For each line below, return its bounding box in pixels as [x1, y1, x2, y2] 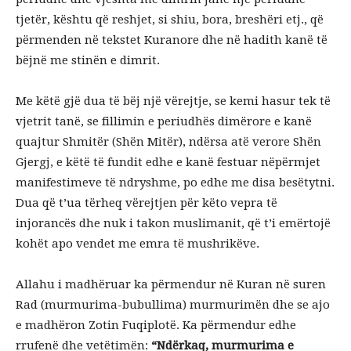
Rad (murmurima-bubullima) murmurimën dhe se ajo [16, 298, 330, 312]
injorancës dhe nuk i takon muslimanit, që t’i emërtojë [16, 216, 331, 230]
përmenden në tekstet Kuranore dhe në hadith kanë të [16, 33, 327, 47]
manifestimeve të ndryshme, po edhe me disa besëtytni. [16, 175, 335, 190]
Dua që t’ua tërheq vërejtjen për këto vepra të [16, 196, 277, 210]
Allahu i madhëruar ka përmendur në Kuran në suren [16, 277, 326, 291]
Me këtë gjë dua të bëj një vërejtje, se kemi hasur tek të [16, 94, 331, 108]
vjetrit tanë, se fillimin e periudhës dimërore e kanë [16, 114, 312, 128]
